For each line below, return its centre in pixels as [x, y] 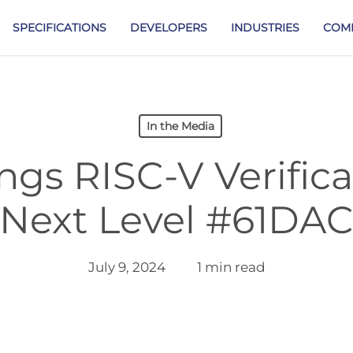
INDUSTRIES [265, 28]
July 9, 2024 [126, 267]
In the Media [180, 126]
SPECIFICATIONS [59, 28]
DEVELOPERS [169, 28]
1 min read [231, 267]
